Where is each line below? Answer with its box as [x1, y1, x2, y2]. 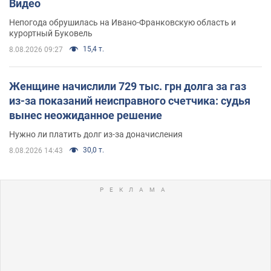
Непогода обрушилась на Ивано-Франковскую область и [9, 18, 236, 28]
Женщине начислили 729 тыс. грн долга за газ [9, 80, 246, 93]
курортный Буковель [9, 28, 93, 39]
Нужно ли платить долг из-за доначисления [9, 129, 183, 140]
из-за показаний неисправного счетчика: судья [9, 94, 250, 108]
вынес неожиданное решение [9, 109, 162, 122]
